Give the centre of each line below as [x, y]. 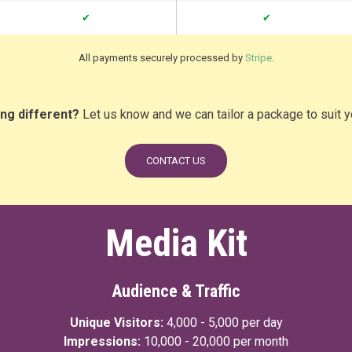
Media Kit [176, 243]
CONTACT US [176, 161]
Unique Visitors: [116, 323]
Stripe [258, 58]
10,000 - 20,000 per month [216, 341]
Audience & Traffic [176, 291]
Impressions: [102, 341]
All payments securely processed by [161, 58]
